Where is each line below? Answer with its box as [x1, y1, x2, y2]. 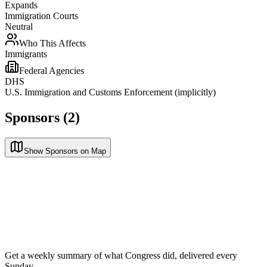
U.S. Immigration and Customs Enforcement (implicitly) [5, 86, 216, 97]
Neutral [5, 21, 33, 32]
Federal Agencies [19, 65, 84, 76]
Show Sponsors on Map [24, 146, 106, 156]
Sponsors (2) [5, 109, 80, 125]
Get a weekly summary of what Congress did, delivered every [5, 250, 237, 260]
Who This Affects [19, 38, 86, 48]
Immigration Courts [5, 10, 78, 21]
